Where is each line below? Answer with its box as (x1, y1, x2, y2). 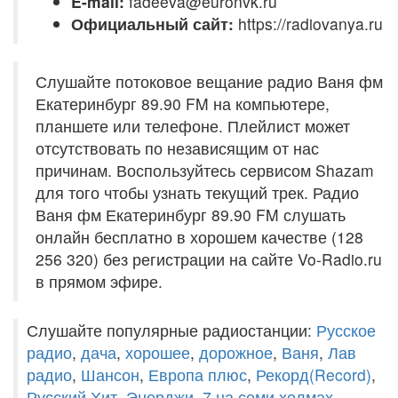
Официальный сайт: (71, 12, 238, 35)
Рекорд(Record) (256, 363, 371, 386)
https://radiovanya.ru (238, 12, 383, 35)
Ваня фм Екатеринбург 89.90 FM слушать (36, 203, 346, 226)
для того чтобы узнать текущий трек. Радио (36, 181, 359, 203)
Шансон (81, 363, 139, 386)
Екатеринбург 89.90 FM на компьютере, (36, 92, 330, 115)
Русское (316, 319, 376, 341)
